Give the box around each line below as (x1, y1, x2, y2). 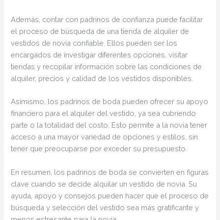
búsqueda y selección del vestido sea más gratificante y (11, 203, 199, 212)
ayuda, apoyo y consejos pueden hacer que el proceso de (11, 191, 209, 200)
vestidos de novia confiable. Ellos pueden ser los (11, 38, 178, 47)
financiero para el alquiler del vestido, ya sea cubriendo (11, 109, 196, 118)
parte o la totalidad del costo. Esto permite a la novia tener (11, 121, 208, 130)
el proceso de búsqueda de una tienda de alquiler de (11, 27, 190, 35)
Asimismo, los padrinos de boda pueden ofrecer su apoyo (11, 97, 209, 106)
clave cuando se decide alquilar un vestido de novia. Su (11, 179, 197, 188)
